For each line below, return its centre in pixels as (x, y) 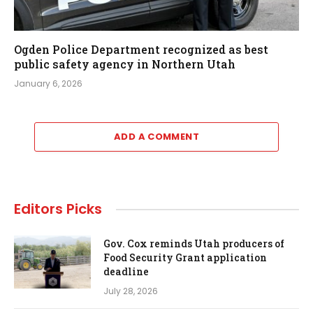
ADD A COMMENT (156, 137)
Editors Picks (58, 209)
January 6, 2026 (48, 84)
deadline (126, 272)
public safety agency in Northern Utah (125, 64)
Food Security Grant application (185, 258)
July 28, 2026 (131, 291)
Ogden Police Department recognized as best (141, 50)
